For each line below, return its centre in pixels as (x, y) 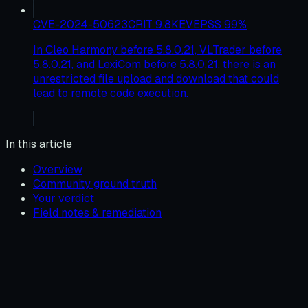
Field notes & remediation (97, 212)
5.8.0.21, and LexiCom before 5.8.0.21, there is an (154, 64)
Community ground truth (95, 184)
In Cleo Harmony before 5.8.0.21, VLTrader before (157, 49)
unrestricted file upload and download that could (156, 78)
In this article (39, 144)
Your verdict (64, 198)
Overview (58, 169)
